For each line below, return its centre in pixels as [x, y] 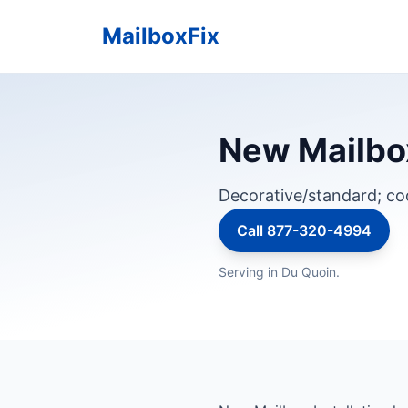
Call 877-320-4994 [304, 230]
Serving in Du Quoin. [279, 272]
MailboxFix [161, 36]
